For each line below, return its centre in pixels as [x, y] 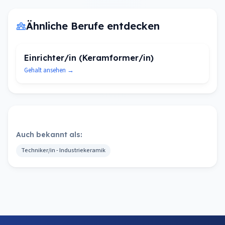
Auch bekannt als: [49, 135]
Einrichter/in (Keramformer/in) [89, 58]
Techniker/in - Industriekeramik [63, 150]
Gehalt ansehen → [49, 70]
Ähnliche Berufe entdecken [93, 26]
